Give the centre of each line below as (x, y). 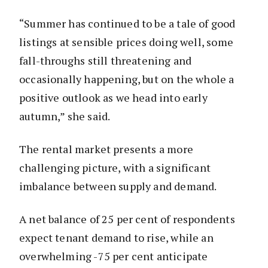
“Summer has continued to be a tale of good (127, 24)
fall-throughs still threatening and (106, 61)
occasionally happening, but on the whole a (127, 79)
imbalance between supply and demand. (119, 186)
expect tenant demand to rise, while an (116, 238)
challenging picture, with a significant (115, 168)
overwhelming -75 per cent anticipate (114, 256)
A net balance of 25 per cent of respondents (127, 219)
